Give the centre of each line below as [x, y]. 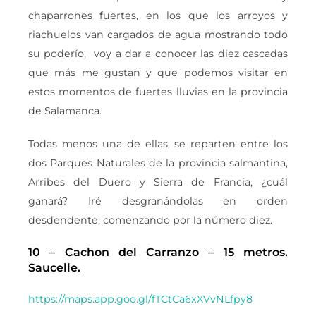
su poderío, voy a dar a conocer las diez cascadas [158, 54]
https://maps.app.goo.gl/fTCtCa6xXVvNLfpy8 [140, 299]
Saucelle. [54, 268]
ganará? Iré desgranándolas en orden [158, 201]
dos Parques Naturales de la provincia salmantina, [158, 163]
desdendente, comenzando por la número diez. [150, 220]
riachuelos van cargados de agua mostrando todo [158, 35]
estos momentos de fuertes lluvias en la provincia [158, 92]
